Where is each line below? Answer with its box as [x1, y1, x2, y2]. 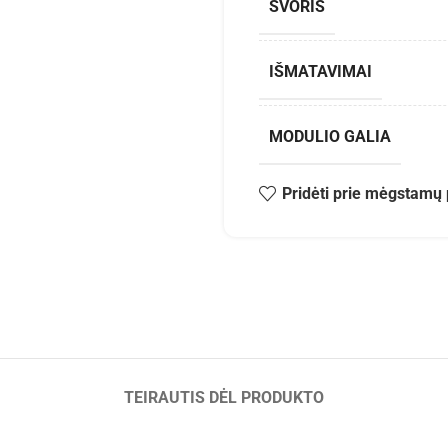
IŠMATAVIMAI [269, 62, 372, 81]
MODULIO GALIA [269, 127, 391, 146]
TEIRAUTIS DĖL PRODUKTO [124, 388, 324, 407]
